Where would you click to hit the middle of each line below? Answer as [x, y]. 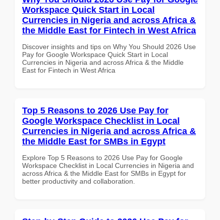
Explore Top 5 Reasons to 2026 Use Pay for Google [102, 157]
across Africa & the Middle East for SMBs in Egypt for [104, 173]
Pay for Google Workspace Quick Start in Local [95, 54]
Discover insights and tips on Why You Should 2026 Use [109, 46]
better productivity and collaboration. [79, 181]
